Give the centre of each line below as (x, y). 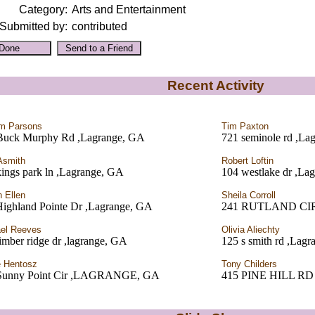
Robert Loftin (247, 161)
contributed (99, 26)
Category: (43, 9)
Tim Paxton (245, 126)
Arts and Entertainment (128, 9)
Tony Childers (249, 264)
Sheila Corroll (249, 195)
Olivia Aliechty (251, 230)
